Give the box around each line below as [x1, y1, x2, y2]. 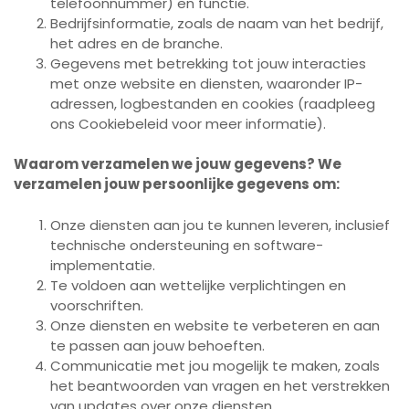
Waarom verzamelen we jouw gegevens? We [14, 154, 341, 173]
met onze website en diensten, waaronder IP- [50, 73, 362, 93]
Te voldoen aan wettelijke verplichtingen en [50, 275, 346, 295]
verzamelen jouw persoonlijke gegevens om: [14, 174, 340, 194]
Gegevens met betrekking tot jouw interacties [50, 53, 366, 73]
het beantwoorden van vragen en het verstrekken [50, 375, 390, 395]
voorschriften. [50, 295, 143, 315]
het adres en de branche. [50, 33, 223, 53]
